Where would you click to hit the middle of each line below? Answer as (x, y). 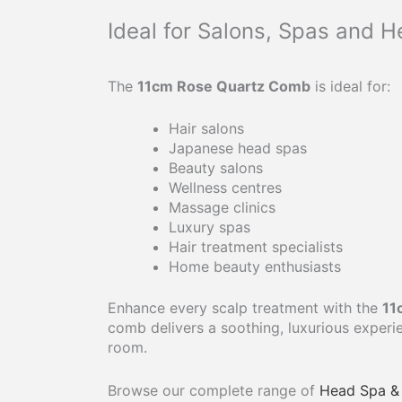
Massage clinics (222, 208)
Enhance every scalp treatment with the (245, 308)
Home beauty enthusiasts (255, 267)
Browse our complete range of (214, 390)
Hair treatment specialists (256, 247)
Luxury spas (210, 227)
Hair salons (206, 129)
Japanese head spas (238, 149)
